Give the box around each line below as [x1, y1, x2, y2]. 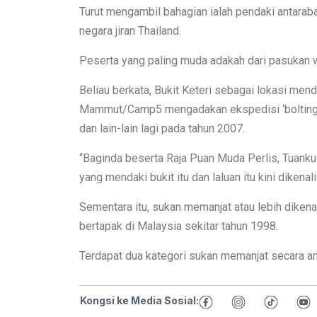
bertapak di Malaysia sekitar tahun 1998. [79, 219, 278, 234]
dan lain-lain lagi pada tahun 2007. [79, 122, 245, 136]
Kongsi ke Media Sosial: [80, 294, 199, 307]
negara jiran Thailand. [79, 24, 181, 38]
